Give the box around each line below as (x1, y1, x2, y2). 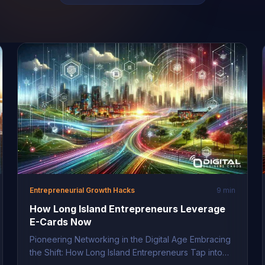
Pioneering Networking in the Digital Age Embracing (30, 234, 231, 245)
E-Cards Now (30, 216, 92, 228)
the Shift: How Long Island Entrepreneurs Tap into (30, 247, 223, 258)
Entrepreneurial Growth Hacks (30, 186, 135, 195)
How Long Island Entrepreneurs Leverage (30, 203, 226, 215)
